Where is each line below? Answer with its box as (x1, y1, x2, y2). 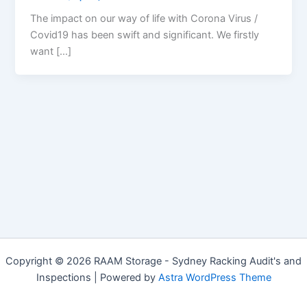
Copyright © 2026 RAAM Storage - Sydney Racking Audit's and (5, 255, 302, 267)
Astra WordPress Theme (158, 271, 271, 284)
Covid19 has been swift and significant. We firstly (30, 29, 260, 42)
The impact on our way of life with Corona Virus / (30, 12, 258, 25)
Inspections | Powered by (36, 271, 158, 284)
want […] (30, 45, 72, 58)
